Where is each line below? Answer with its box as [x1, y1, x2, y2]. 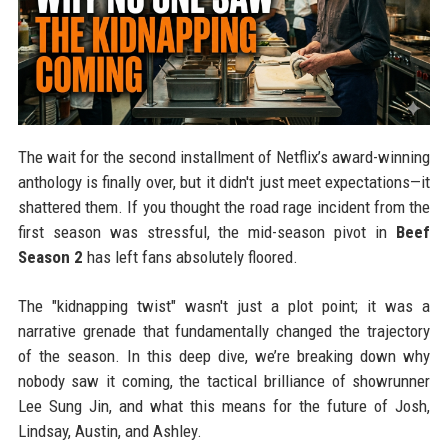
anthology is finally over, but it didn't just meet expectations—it [17, 172, 431, 193]
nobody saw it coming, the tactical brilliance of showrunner [17, 371, 431, 392]
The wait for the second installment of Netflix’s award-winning [17, 147, 431, 168]
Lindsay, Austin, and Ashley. [17, 421, 202, 442]
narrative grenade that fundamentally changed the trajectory [17, 321, 431, 342]
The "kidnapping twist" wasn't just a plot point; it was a [17, 296, 431, 317]
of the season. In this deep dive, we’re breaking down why [17, 346, 431, 367]
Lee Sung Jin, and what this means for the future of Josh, [17, 396, 431, 417]
